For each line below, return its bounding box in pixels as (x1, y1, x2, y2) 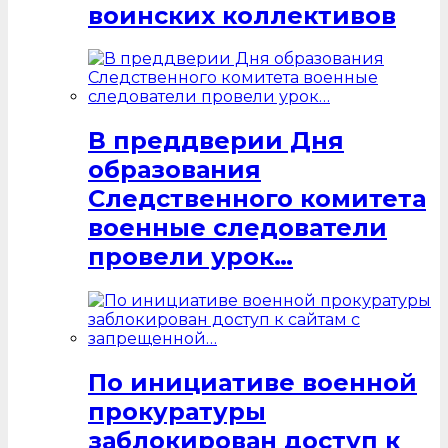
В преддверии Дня (88, 126, 344, 156)
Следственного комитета (88, 184, 426, 214)
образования (88, 155, 261, 185)
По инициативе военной (88, 368, 417, 398)
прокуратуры (88, 397, 266, 427)
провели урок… (88, 242, 293, 272)
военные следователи (88, 213, 387, 243)
